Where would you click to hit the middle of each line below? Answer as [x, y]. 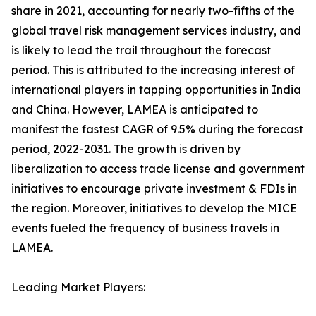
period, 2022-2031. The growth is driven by [126, 149]
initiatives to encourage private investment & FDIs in [154, 189]
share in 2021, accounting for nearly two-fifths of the [153, 11]
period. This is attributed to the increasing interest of [153, 70]
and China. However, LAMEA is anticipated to [135, 110]
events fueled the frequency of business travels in [145, 228]
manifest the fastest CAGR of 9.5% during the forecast [157, 129]
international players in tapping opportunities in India [156, 90]
